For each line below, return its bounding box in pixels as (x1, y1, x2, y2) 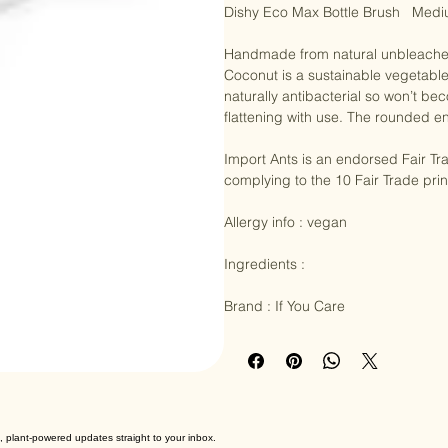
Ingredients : (224, 285, 305, 304)
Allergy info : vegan (224, 243, 347, 262)
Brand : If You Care (224, 327, 345, 346)
